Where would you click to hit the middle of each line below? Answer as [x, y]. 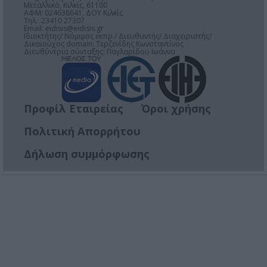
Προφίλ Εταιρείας [74, 109]
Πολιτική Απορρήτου [82, 131]
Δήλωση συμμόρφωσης [87, 154]
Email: [35, 29]
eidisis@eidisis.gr [74, 29]
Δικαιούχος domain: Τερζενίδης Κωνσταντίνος [104, 44]
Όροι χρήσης [176, 109]
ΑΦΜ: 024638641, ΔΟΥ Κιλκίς [73, 13]
